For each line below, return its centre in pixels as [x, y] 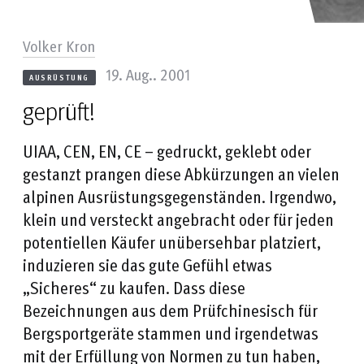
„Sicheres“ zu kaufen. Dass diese [134, 287]
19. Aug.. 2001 [148, 74]
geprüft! [59, 113]
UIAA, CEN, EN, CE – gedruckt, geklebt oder [167, 150]
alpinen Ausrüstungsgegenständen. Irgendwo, [180, 196]
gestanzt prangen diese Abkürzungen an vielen [181, 173]
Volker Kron [59, 45]
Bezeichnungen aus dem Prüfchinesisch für [170, 310]
